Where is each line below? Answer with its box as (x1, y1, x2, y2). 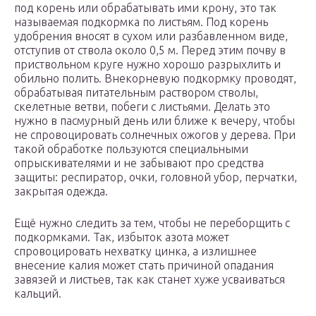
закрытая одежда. (14, 185, 108, 198)
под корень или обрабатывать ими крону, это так (14, 1, 276, 15)
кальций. (14, 287, 61, 300)
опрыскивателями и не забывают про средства (14, 157, 264, 170)
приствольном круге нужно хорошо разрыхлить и (14, 58, 281, 71)
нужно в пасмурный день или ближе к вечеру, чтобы (14, 114, 295, 128)
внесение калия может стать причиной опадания (14, 259, 274, 272)
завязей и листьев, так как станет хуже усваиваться (14, 273, 285, 286)
